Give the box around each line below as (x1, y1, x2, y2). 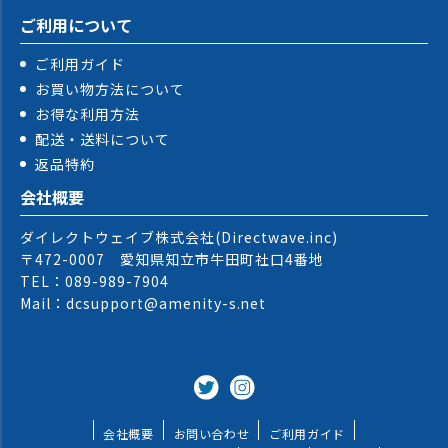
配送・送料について (35, 128, 170, 149)
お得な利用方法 (35, 103, 140, 124)
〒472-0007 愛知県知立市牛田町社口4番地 (20, 248, 324, 269)
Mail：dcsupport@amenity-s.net (20, 292, 267, 313)
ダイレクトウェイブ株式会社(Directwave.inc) (20, 226, 339, 247)
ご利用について (20, 12, 132, 37)
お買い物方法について (35, 78, 185, 99)
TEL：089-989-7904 (20, 270, 169, 291)
